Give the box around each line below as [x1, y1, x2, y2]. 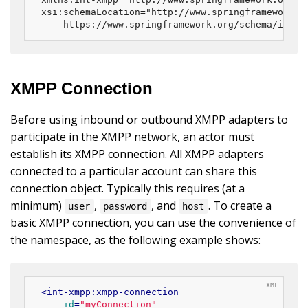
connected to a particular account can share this [10, 163, 257, 179]
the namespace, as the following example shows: [10, 232, 261, 247]
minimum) [10, 197, 65, 213]
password [103, 200, 148, 212]
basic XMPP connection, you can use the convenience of [10, 214, 296, 230]
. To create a [208, 197, 272, 213]
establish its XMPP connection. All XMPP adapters [10, 146, 264, 162]
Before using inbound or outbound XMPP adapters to [10, 111, 288, 127]
